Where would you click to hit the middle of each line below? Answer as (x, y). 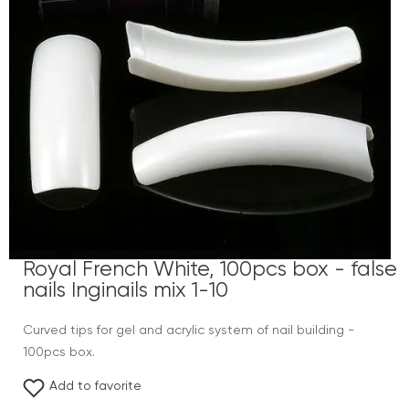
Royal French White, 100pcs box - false (210, 270)
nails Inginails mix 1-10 (126, 291)
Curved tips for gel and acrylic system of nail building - (189, 330)
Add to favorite (95, 386)
